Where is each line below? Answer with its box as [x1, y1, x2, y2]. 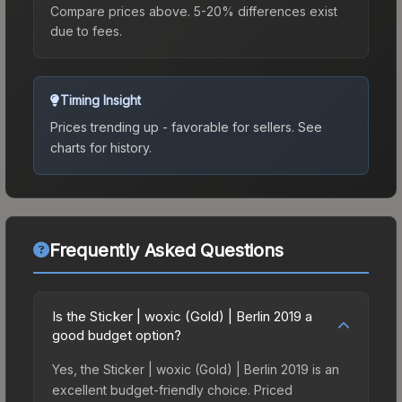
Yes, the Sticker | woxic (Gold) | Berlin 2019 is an [52, 361, 339, 377]
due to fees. [50, 22, 122, 39]
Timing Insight [60, 92, 141, 108]
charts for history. [50, 139, 152, 155]
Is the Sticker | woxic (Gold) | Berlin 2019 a [52, 307, 312, 325]
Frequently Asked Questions [48, 239, 284, 261]
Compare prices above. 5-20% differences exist [50, 3, 337, 19]
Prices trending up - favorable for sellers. [50, 118, 294, 135]
